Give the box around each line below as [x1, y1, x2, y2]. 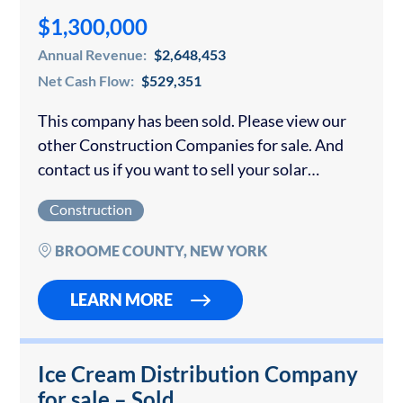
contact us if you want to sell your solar [38, 159, 308, 180]
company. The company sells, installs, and [38, 184, 325, 204]
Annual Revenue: [38, 46, 149, 64]
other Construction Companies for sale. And [38, 135, 344, 156]
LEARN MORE [70, 290, 173, 310]
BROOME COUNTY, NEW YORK [52, 242, 267, 260]
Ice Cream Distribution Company [38, 361, 358, 388]
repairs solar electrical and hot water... [38, 208, 302, 228]
